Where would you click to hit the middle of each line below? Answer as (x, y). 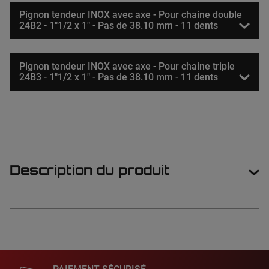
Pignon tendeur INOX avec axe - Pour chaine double (131, 15)
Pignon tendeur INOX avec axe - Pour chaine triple (127, 67)
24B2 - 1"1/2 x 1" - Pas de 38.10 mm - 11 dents (119, 26)
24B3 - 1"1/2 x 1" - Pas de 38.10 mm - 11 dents (119, 77)
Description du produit (90, 172)
